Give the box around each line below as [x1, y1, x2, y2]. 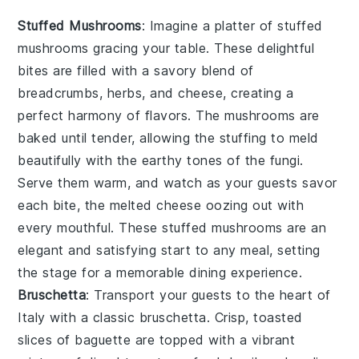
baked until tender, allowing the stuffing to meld [18, 130, 319, 147]
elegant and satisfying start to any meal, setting [18, 242, 321, 259]
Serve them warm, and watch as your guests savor [18, 175, 337, 192]
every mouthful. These [18, 220, 163, 236]
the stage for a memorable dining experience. [18, 264, 303, 281]
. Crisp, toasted [206, 309, 303, 326]
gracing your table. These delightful [88, 40, 315, 57]
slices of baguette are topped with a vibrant [18, 332, 296, 349]
